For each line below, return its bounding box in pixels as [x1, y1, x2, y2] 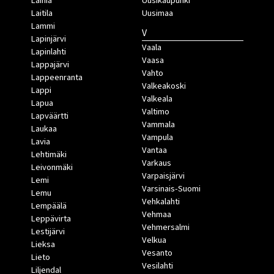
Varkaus [141, 157, 171, 170]
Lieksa [31, 238, 55, 251]
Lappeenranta [31, 71, 83, 84]
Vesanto [141, 246, 172, 260]
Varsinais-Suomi [141, 182, 201, 196]
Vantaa [141, 144, 167, 157]
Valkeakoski [141, 80, 186, 93]
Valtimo [141, 105, 169, 119]
